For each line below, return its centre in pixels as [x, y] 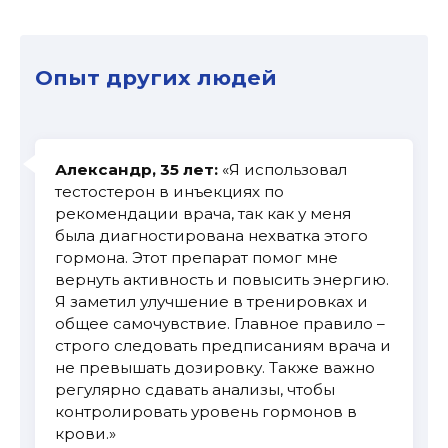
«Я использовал [282, 170]
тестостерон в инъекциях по [169, 192]
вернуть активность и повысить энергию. [222, 280]
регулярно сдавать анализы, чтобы [195, 390]
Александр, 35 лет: [136, 170]
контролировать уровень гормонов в [206, 412]
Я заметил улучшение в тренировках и [211, 302]
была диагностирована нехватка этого [211, 236]
